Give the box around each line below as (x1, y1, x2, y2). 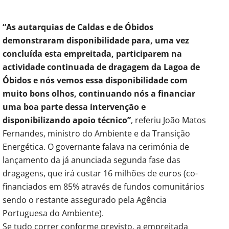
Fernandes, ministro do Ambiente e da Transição (3, 127, 190, 139)
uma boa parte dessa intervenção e (3, 101, 146, 112)
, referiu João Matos (131, 114, 206, 126)
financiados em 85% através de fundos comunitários (3, 180, 204, 192)
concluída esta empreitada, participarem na (3, 48, 182, 59)
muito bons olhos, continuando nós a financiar (3, 87, 195, 99)
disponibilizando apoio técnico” (3, 114, 131, 126)
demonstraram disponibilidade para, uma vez (3, 34, 189, 46)
